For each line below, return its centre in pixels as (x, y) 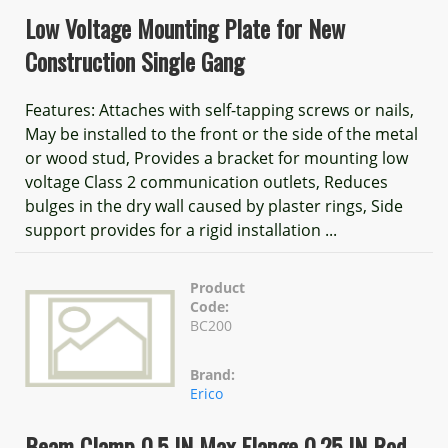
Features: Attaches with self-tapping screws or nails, (219, 110)
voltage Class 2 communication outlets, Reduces (206, 182)
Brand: (212, 374)
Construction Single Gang (134, 61)
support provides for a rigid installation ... (181, 230)
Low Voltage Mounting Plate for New (185, 28)
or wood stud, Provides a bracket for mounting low (216, 158)
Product (217, 287)
